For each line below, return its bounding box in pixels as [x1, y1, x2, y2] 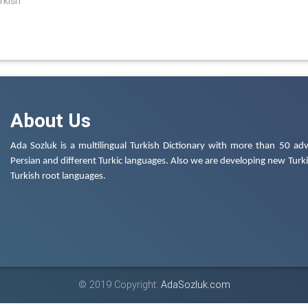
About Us [10, 108, 91, 132]
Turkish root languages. [10, 170, 106, 181]
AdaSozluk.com [160, 278, 230, 291]
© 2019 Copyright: [78, 278, 161, 291]
